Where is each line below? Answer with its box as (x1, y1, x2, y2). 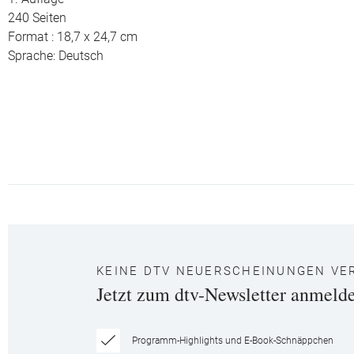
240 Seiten (8, 11, 66, 25)
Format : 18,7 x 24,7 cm (8, 30, 137, 44)
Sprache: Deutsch (8, 49, 104, 63)
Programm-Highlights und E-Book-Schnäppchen (132, 335, 333, 346)
